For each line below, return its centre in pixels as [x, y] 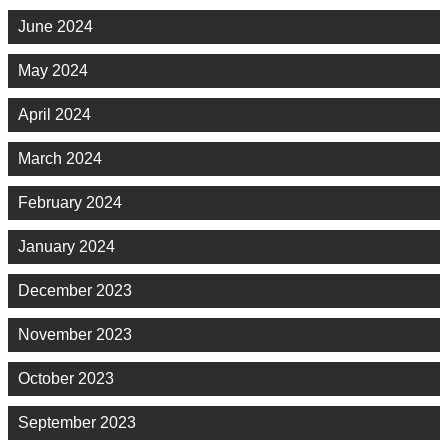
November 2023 [75, 335]
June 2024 [55, 27]
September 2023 [77, 423]
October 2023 [66, 379]
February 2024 [70, 203]
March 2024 [60, 159]
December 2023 [75, 291]
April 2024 [54, 115]
